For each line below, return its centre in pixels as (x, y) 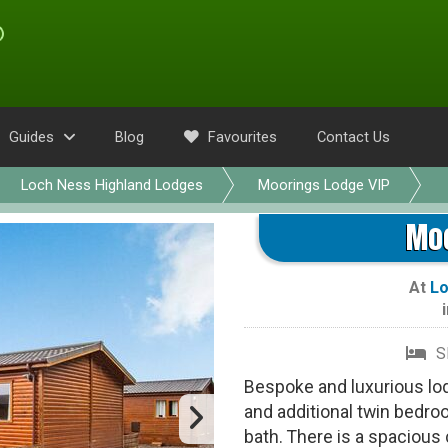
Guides (31, 137)
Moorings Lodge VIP (324, 185)
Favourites (240, 137)
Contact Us (353, 137)
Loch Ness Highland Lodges (112, 185)
